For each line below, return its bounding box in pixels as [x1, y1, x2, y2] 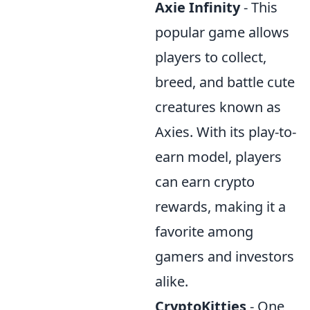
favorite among [155, 222, 253, 241]
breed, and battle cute [155, 73, 295, 91]
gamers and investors [155, 247, 294, 266]
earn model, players [155, 147, 282, 166]
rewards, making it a [155, 197, 286, 216]
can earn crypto [155, 172, 255, 191]
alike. [155, 272, 188, 291]
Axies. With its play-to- [155, 122, 296, 141]
